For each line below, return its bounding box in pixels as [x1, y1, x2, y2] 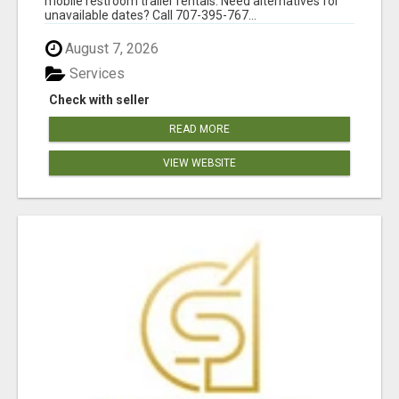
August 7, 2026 [61, 39, 159, 57]
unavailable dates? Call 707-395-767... [45, 7, 256, 22]
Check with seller [49, 93, 150, 108]
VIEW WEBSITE [163, 157, 236, 170]
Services [66, 65, 125, 83]
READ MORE [169, 123, 230, 136]
